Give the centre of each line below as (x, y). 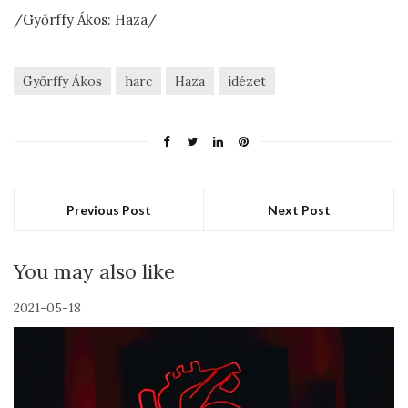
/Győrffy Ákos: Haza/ (85, 20)
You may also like (94, 272)
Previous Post (109, 210)
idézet (247, 82)
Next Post (299, 210)
